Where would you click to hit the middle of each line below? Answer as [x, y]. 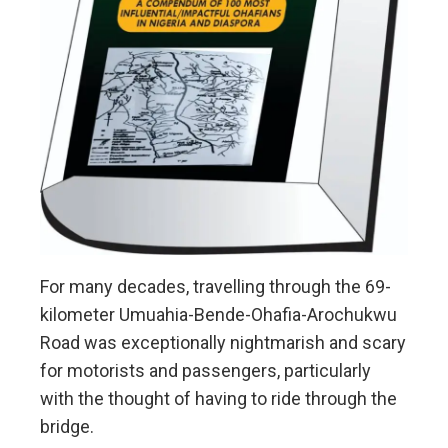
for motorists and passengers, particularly [205, 371]
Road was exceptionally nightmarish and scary [223, 343]
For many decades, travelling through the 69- [215, 287]
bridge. [67, 427]
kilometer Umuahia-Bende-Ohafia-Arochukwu [218, 315]
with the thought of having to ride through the [218, 399]
